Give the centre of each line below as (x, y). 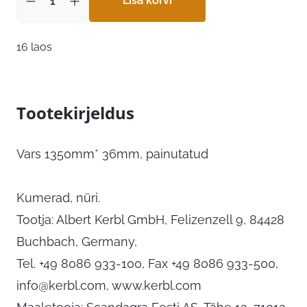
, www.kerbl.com (154, 286)
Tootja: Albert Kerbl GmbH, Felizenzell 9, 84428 (150, 220)
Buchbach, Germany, (77, 242)
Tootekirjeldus (75, 113)
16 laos (34, 47)
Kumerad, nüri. (58, 198)
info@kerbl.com (61, 286)
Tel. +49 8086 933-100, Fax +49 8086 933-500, (147, 264)
